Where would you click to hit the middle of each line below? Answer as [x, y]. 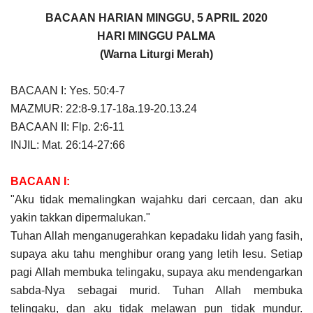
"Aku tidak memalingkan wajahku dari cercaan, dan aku [156, 199]
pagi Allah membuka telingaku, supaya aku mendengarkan [156, 272]
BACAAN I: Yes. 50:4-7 [68, 90]
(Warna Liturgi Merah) [156, 54]
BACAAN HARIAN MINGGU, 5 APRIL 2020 [156, 17]
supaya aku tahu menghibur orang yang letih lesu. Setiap [156, 254]
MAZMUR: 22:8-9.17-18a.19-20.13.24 [104, 108]
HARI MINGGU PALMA [156, 36]
